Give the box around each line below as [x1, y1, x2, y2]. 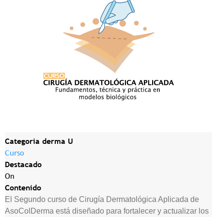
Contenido [5, 183, 41, 192]
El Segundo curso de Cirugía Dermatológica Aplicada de [5, 195, 199, 203]
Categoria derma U [5, 137, 73, 146]
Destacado [5, 160, 42, 169]
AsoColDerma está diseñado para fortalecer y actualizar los [5, 207, 209, 215]
